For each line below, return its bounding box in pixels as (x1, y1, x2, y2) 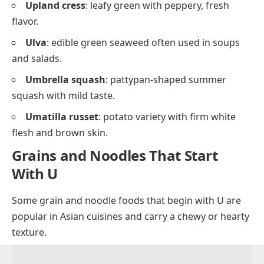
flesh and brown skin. (12, 126, 108, 140)
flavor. (12, 15, 38, 28)
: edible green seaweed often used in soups (47, 36, 240, 49)
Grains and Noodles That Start (12, 146, 218, 166)
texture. (12, 225, 47, 239)
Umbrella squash (25, 73, 105, 87)
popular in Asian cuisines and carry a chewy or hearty (12, 209, 249, 223)
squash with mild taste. (12, 89, 115, 103)
